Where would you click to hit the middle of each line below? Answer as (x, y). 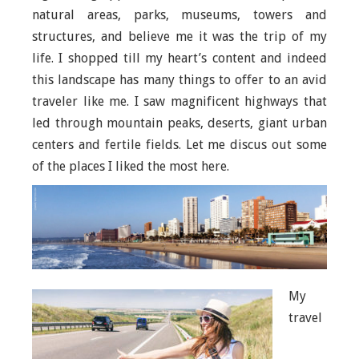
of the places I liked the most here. (131, 167)
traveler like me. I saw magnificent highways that (179, 102)
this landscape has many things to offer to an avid (179, 80)
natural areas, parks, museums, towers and (179, 15)
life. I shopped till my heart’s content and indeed (179, 58)
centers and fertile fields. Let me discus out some (179, 145)
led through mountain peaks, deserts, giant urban (179, 123)
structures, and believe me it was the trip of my (179, 37)
